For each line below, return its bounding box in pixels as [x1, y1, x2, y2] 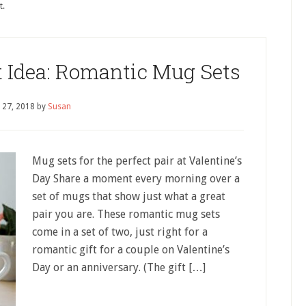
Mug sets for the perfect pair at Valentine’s [32, 154, 242, 167]
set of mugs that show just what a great [32, 190, 225, 203]
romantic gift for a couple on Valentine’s [32, 243, 229, 256]
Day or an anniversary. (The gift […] [32, 261, 206, 274]
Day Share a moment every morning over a [32, 172, 240, 185]
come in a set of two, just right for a [32, 225, 208, 238]
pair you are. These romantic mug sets [32, 208, 220, 221]
